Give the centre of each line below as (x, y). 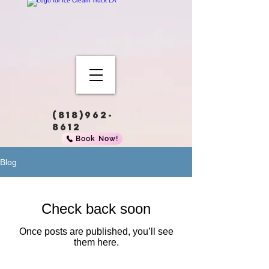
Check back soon (96, 209)
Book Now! (97, 139)
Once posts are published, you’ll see (96, 231)
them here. (96, 242)
